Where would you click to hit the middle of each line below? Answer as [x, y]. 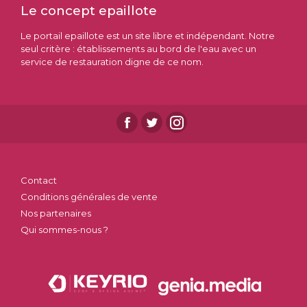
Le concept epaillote [89, 10]
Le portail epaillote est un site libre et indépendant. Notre [148, 35]
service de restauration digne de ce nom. [112, 61]
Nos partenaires [56, 213]
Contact [39, 180]
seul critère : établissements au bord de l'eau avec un [138, 48]
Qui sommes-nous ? [64, 229]
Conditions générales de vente [89, 196]
